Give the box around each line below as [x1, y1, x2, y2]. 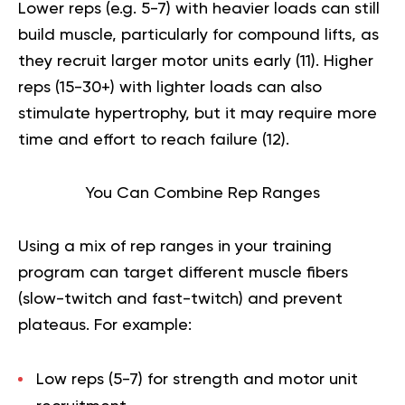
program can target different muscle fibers [18, 265, 348, 282]
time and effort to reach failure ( [18, 132, 267, 149]
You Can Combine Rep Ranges [85, 185, 320, 202]
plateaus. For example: [18, 317, 192, 334]
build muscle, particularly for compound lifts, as [18, 27, 379, 44]
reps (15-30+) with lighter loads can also [18, 80, 322, 97]
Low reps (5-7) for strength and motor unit [36, 372, 358, 389]
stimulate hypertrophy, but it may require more [18, 106, 377, 123]
